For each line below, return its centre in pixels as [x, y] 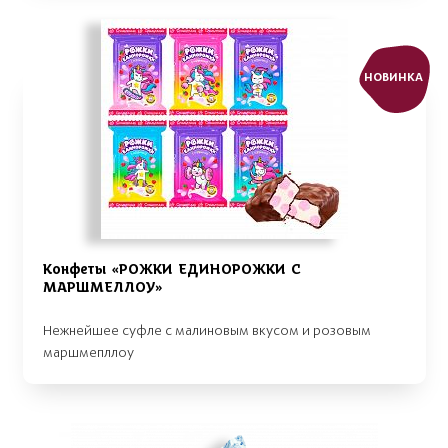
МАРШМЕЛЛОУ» [103, 287]
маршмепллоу [88, 352]
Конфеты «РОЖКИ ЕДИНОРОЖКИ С [172, 269]
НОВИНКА [393, 77]
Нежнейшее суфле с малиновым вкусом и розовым [207, 330]
